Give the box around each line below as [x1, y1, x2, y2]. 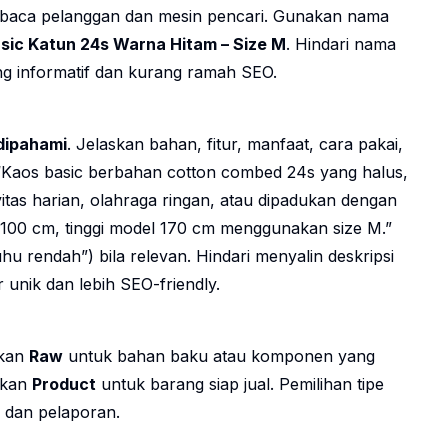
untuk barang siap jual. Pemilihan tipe [96, 374, 384, 395]
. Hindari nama [286, 34, 396, 55]
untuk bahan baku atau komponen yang [63, 346, 375, 367]
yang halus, [315, 162, 408, 183]
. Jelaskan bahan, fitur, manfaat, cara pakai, [67, 134, 403, 155]
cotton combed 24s [167, 162, 315, 183]
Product [32, 374, 96, 395]
